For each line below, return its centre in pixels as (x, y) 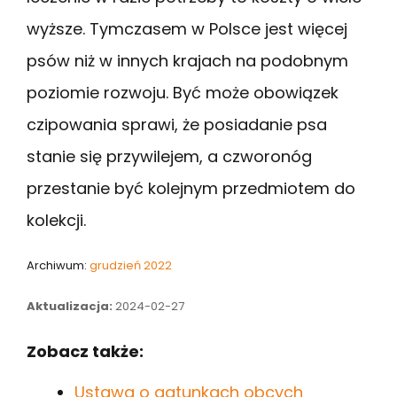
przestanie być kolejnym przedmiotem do (191, 189)
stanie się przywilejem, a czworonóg (169, 157)
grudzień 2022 (131, 266)
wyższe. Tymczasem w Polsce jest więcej (187, 29)
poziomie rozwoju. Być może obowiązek (183, 93)
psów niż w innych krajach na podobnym (187, 61)
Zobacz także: (85, 352)
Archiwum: (58, 266)
